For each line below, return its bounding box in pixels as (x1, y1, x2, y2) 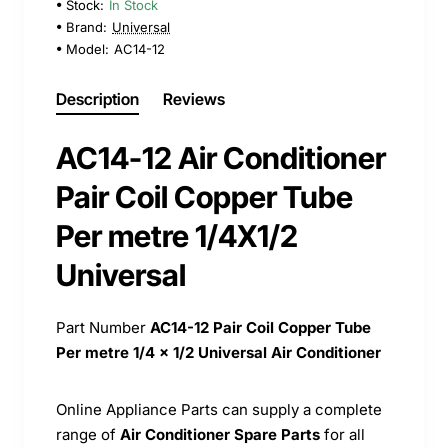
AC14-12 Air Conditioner (56, 139, 386, 176)
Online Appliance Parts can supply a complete (56, 399, 382, 419)
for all (320, 424, 365, 444)
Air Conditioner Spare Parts (120, 424, 320, 444)
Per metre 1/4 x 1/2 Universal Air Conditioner (56, 342, 385, 362)
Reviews (163, 88, 225, 109)
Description (56, 88, 139, 109)
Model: (66, 40, 109, 57)
